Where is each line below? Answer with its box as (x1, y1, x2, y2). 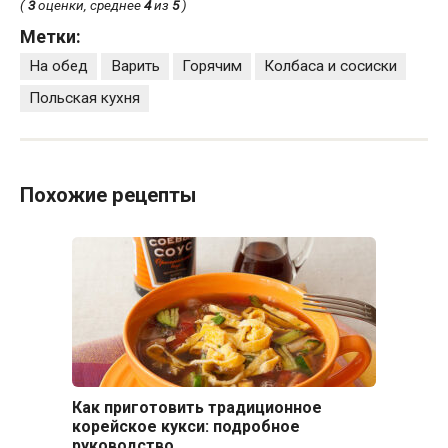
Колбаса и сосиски (264, 57, 398, 76)
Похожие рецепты (20, 182, 196, 207)
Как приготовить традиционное (71, 398, 322, 418)
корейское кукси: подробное (71, 417, 300, 437)
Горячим (181, 57, 242, 76)
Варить (110, 57, 160, 76)
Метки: (20, 25, 81, 47)
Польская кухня (29, 89, 141, 108)
